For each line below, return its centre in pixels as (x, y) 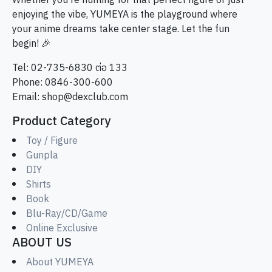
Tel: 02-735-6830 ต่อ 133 (70, 68)
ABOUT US (42, 243)
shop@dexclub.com (85, 97)
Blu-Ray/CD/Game (67, 214)
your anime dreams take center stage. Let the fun (121, 29)
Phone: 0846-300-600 (63, 83)
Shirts (39, 185)
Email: (27, 97)
